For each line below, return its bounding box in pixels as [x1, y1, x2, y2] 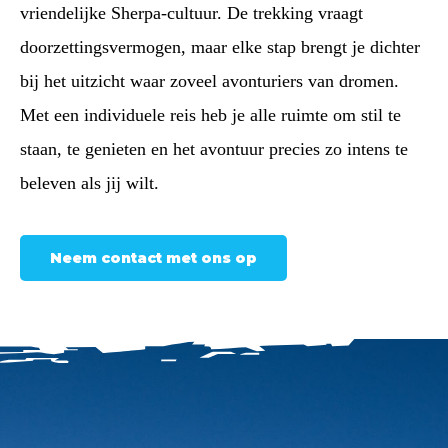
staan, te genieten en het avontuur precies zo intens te [20, 139, 408, 159]
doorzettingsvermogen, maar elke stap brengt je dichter [20, 37, 420, 57]
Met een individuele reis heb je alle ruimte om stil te [20, 105, 401, 125]
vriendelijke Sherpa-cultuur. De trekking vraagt [20, 3, 363, 23]
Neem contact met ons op [50, 249, 257, 267]
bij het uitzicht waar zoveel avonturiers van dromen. [20, 71, 399, 91]
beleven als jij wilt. [20, 173, 159, 193]
